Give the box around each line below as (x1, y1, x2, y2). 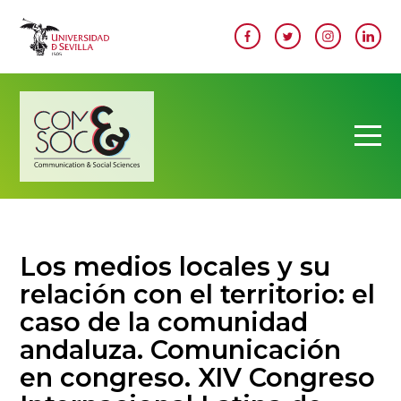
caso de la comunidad (20, 305, 309, 337)
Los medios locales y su (20, 250, 331, 282)
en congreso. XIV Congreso (20, 361, 376, 393)
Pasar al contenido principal (199, 2, 364, 18)
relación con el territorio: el (20, 277, 376, 310)
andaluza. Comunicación (20, 333, 342, 365)
